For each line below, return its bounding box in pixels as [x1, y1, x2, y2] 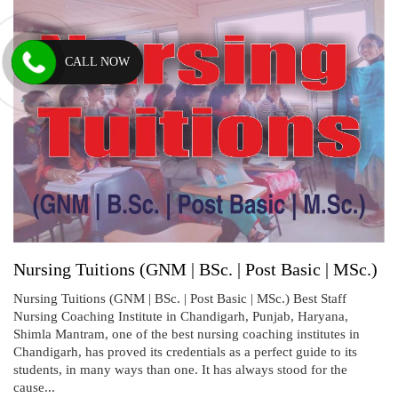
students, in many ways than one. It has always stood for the [13, 362, 347, 377]
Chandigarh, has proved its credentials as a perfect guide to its [13, 344, 357, 359]
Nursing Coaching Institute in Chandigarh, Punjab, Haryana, [13, 308, 348, 323]
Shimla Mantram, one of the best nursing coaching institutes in [13, 326, 360, 341]
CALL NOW [65, 55, 131, 69]
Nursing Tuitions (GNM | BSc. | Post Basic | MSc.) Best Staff [13, 291, 346, 306]
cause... [13, 379, 55, 394]
